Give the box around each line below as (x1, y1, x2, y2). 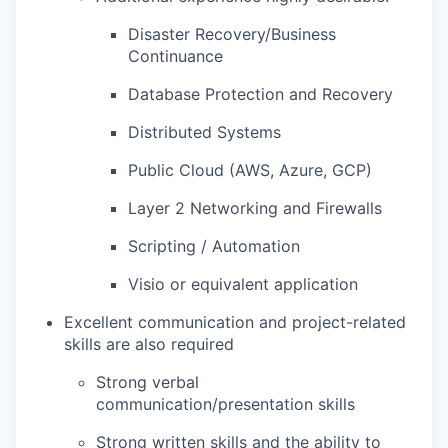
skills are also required (64, 334, 234, 354)
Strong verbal (96, 372, 199, 392)
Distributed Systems (128, 122, 281, 142)
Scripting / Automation (128, 236, 300, 256)
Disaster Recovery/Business (128, 24, 336, 44)
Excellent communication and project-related (64, 312, 406, 332)
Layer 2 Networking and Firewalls (128, 198, 382, 218)
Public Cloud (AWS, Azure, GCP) (128, 160, 372, 180)
